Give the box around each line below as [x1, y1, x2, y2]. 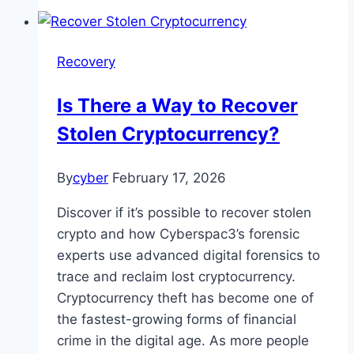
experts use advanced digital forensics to [57, 247, 320, 264]
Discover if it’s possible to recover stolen [57, 205, 311, 221]
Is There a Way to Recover [57, 94, 298, 118]
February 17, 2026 [112, 170, 226, 186]
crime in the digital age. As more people [57, 333, 309, 349]
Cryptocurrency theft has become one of [57, 290, 314, 307]
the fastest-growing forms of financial [57, 311, 296, 328]
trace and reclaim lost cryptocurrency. [57, 269, 296, 285]
